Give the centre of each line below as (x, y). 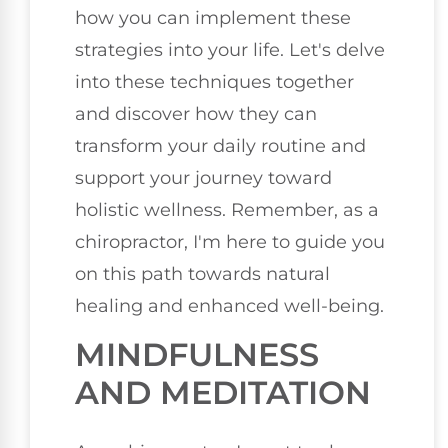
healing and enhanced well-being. (229, 305)
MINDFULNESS (197, 355)
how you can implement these (213, 17)
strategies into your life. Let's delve (230, 49)
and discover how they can (196, 113)
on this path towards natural (202, 273)
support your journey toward (203, 177)
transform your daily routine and (220, 145)
